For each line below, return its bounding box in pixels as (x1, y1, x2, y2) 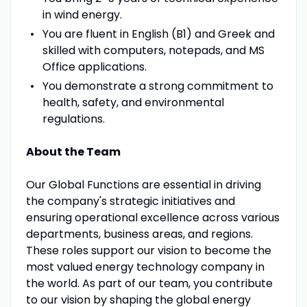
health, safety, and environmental (42, 94, 224, 110)
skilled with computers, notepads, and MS (42, 42, 265, 58)
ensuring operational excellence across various (25, 209, 280, 225)
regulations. (42, 110, 105, 127)
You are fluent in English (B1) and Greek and (42, 25, 275, 42)
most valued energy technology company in (25, 258, 265, 275)
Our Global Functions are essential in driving (25, 176, 261, 193)
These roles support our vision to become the (25, 242, 271, 258)
